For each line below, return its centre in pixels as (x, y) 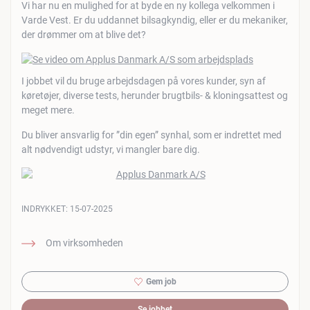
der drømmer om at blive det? (84, 35)
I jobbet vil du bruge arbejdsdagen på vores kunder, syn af (144, 81)
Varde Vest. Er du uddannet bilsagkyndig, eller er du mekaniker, (155, 20)
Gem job (161, 282)
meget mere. (48, 110)
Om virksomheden (84, 243)
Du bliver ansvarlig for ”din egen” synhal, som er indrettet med (152, 135)
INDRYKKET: (46, 209)
